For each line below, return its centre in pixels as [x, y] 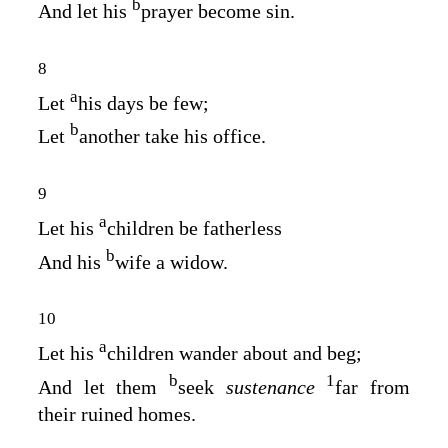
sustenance [276, 386]
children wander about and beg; [234, 352]
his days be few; [143, 102]
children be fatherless [194, 227]
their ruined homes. [117, 414]
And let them [103, 386]
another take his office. [172, 135]
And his [72, 261]
